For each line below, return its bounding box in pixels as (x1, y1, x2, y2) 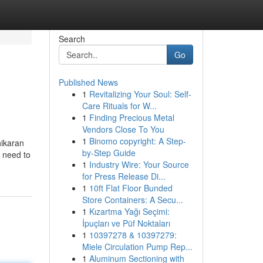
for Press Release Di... (82, 170, 166, 182)
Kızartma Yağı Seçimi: (89, 205, 170, 217)
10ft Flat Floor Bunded (89, 182, 173, 194)
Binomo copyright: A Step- (89, 135, 186, 147)
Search (58, 33, 85, 45)
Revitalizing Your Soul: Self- (89, 88, 191, 100)
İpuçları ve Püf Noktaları (82, 217, 170, 229)
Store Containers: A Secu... (82, 194, 183, 205)
